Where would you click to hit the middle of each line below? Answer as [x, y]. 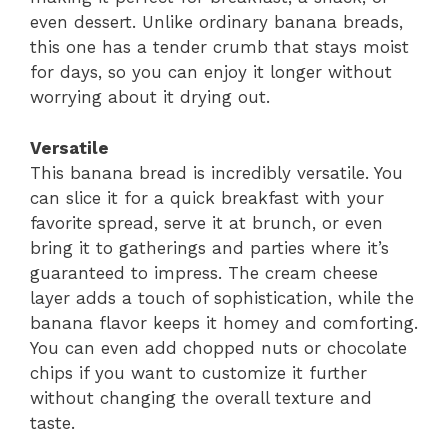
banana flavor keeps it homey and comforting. [224, 322]
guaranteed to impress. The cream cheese [204, 272]
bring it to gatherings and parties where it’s [209, 247]
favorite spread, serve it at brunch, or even [206, 222]
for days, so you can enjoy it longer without [211, 72]
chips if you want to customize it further [198, 372]
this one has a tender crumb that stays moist [219, 47]
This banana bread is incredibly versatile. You [216, 172]
